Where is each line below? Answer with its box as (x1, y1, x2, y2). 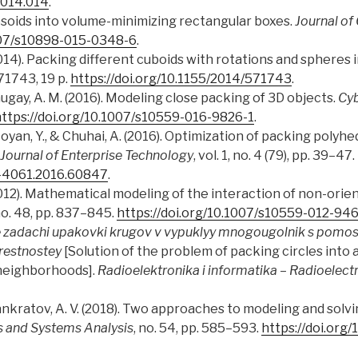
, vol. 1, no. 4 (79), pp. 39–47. (193, 148, 355, 164)
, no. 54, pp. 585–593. (133, 320, 261, 336)
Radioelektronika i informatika (97, 263, 277, 279)
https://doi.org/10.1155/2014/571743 (70, 71, 292, 87)
